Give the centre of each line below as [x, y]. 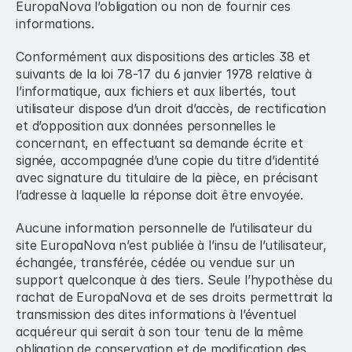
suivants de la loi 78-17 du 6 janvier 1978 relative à [164, 74]
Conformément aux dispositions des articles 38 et [163, 57]
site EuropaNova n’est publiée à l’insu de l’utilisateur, [172, 245]
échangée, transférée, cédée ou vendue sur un [155, 262]
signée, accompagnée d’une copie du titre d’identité [167, 160]
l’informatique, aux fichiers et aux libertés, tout [156, 91]
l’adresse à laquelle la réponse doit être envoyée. [159, 195]
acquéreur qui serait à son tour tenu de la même [159, 332]
